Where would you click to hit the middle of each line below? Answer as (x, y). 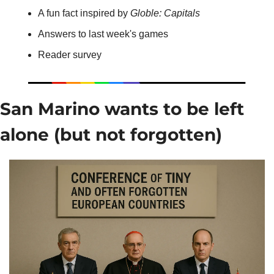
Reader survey (70, 54)
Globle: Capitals (165, 13)
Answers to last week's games (103, 34)
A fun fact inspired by (84, 13)
